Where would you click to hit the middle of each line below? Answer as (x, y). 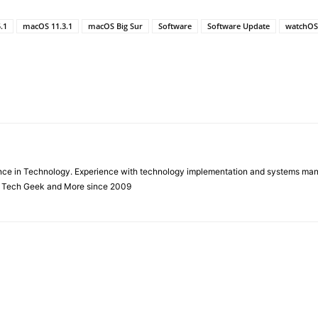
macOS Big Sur (115, 26)
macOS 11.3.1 (48, 26)
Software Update (238, 26)
